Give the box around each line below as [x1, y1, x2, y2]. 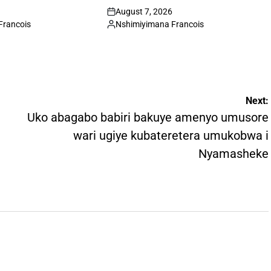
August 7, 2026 [116, 6, 173, 16]
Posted [106, 24, 134, 34]
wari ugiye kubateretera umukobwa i [73, 128, 269, 143]
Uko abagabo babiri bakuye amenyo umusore [27, 109, 269, 125]
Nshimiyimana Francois [116, 19, 204, 29]
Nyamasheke [198, 146, 269, 161]
